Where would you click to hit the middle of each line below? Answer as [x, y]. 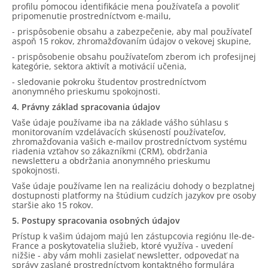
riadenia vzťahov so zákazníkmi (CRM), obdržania [110, 151]
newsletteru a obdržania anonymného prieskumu [111, 161]
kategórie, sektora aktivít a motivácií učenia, [99, 66]
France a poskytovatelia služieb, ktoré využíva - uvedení [123, 246]
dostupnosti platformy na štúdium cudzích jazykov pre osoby [134, 195]
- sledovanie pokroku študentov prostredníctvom [109, 82]
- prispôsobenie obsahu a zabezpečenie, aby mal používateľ [132, 31]
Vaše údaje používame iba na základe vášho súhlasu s [120, 122]
